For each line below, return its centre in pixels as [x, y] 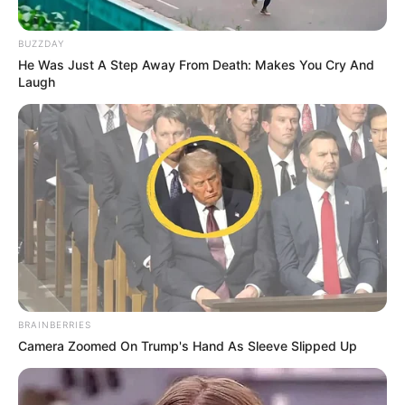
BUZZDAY [41, 43]
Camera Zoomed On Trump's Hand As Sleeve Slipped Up [188, 345]
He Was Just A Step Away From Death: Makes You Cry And [196, 64]
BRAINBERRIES [55, 324]
